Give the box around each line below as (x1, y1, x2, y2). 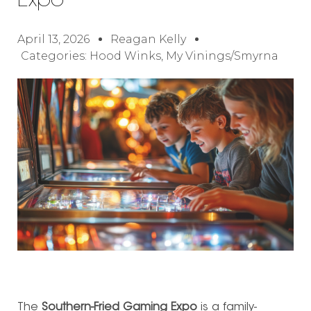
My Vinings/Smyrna (166, 49, 278, 62)
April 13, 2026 (17, 32, 90, 46)
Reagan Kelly (110, 32, 186, 46)
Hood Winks (90, 49, 161, 62)
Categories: (21, 49, 90, 62)
